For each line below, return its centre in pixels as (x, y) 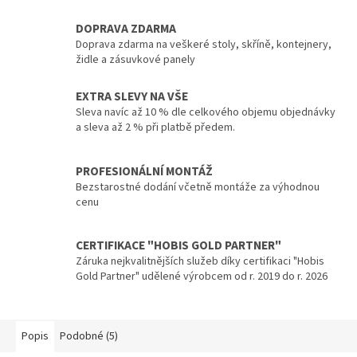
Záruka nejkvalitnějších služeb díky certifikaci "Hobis (200, 261)
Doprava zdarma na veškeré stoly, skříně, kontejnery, (204, 45)
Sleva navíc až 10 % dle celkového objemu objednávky (206, 112)
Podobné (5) (89, 337)
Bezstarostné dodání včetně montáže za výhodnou (198, 187)
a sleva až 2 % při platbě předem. (155, 127)
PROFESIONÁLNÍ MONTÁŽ (144, 171)
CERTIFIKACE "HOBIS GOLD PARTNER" (178, 245)
